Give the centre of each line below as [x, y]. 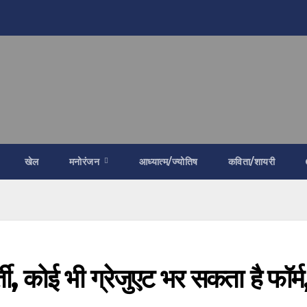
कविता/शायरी [251, 161]
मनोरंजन [86, 161]
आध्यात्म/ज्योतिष [168, 161]
